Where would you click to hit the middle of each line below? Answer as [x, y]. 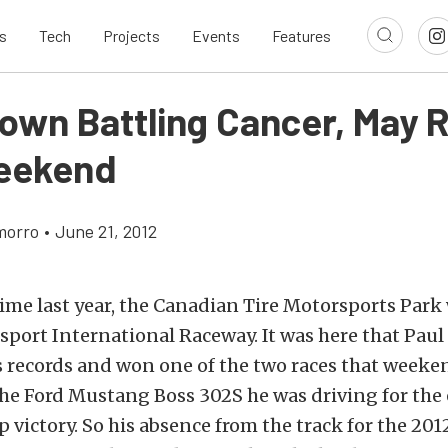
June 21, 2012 [106, 231]
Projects [131, 36]
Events [216, 36]
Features [301, 36]
